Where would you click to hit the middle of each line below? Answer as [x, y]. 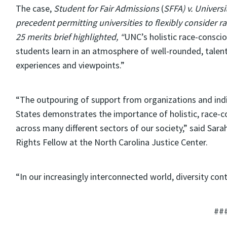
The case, [34, 8]
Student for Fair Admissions [106, 8]
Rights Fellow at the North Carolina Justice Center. [111, 142]
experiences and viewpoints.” [70, 65]
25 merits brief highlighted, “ [70, 37]
